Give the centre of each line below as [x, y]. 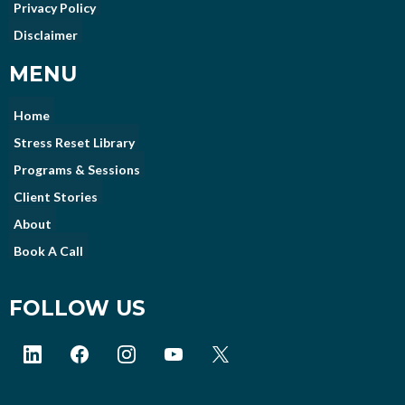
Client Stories [56, 196]
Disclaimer [46, 34]
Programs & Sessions [77, 169]
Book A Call [48, 250]
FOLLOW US [77, 308]
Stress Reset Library [74, 142]
